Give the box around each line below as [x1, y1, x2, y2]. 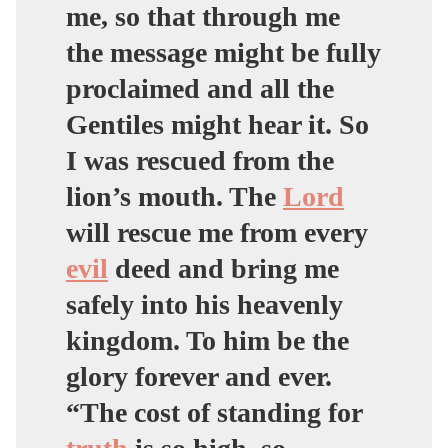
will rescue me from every [66, 216, 368, 248]
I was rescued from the [66, 144, 334, 176]
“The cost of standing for [66, 396, 362, 428]
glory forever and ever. [66, 360, 332, 392]
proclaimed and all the [66, 72, 334, 104]
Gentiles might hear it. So [66, 108, 369, 140]
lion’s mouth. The [66, 180, 283, 212]
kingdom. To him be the [66, 324, 349, 356]
